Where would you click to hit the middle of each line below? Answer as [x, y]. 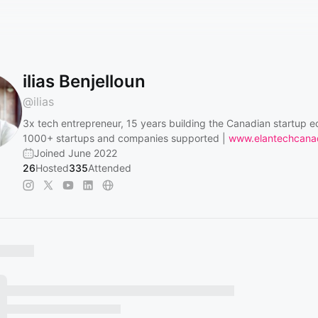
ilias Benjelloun [84, 81]
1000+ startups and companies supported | [126, 138]
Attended [110, 168]
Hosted [52, 168]
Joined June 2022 [76, 153]
